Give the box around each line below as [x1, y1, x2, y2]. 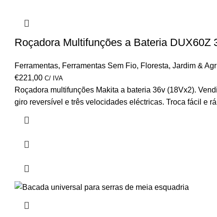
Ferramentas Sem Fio [62, 61, 137, 70]
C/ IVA [45, 74, 63, 82]
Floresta [140, 61, 169, 70]
